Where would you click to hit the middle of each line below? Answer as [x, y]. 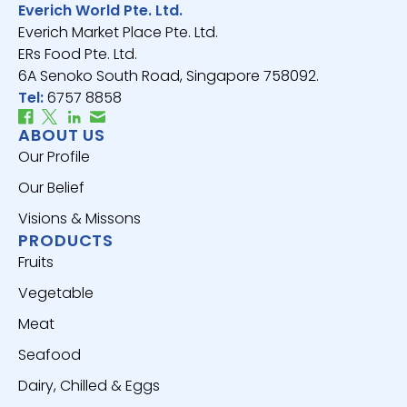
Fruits [36, 262]
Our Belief [51, 187]
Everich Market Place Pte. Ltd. [118, 32]
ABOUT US [62, 134]
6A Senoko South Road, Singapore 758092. [169, 75]
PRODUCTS [66, 240]
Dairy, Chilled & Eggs [89, 385]
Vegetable [56, 293]
